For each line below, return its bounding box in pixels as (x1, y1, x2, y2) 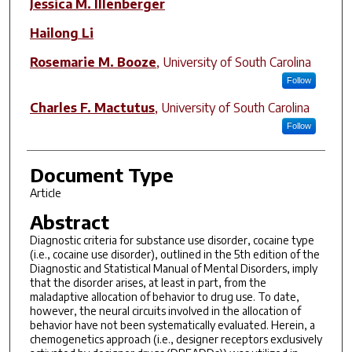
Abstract (29, 209, 109, 233)
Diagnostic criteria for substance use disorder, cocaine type (29, 233, 314, 247)
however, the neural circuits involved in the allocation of (29, 303, 301, 317)
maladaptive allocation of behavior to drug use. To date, (29, 289, 299, 303)
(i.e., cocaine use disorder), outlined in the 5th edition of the (29, 247, 320, 261)
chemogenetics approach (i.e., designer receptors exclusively (29, 332, 322, 346)
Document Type (29, 162, 174, 186)
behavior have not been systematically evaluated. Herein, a (29, 317, 315, 332)
